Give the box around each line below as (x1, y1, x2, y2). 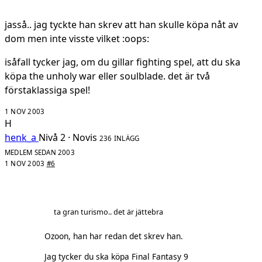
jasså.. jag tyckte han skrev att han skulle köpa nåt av (5, 18, 238, 31)
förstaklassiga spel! (5, 83, 90, 96)
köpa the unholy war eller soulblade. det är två (5, 69, 210, 82)
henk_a (5, 130, 36, 144)
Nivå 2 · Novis (39, 130, 97, 144)
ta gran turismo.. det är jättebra (54, 206, 163, 217)
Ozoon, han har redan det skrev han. (44, 230, 183, 242)
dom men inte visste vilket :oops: (5, 32, 149, 45)
